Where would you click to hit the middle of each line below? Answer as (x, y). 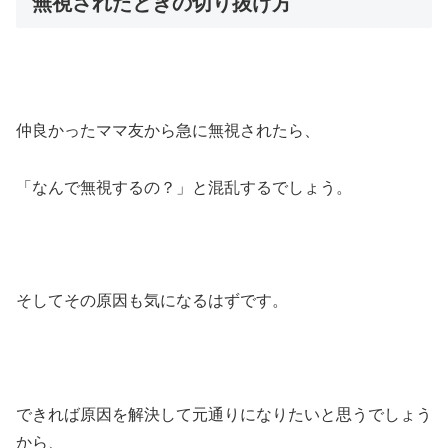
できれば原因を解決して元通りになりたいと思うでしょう (224, 414)
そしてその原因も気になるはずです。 (152, 301)
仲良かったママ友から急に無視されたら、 (168, 130)
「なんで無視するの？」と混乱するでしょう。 (184, 187)
